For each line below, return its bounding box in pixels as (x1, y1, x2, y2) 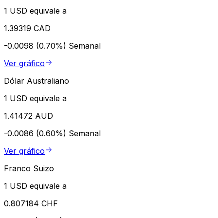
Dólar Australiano (4, 75, 69, 86)
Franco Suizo (4, 163, 54, 173)
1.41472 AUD (4, 110, 53, 121)
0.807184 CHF (4, 198, 58, 208)
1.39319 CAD (4, 23, 51, 33)
